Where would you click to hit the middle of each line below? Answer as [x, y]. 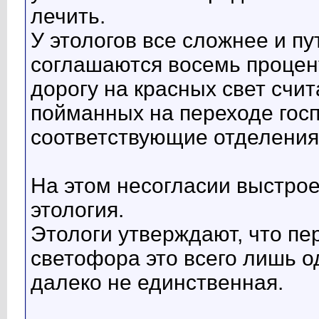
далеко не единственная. [157, 283]
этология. [77, 210]
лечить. [68, 16]
